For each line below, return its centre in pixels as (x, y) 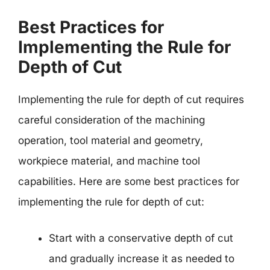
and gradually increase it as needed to (142, 258)
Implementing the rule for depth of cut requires (131, 99)
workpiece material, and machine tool (109, 161)
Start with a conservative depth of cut (141, 238)
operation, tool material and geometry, (111, 140)
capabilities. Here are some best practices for (129, 181)
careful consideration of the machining (111, 120)
